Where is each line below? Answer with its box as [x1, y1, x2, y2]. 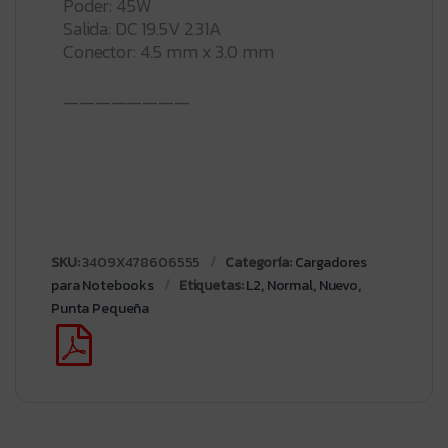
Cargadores [294, 252, 368, 274]
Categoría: [225, 252, 295, 274]
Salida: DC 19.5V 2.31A [63, 14, 221, 42]
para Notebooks [51, 275, 155, 297]
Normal [266, 275, 313, 297]
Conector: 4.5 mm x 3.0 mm [63, 37, 274, 65]
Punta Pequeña [51, 298, 150, 320]
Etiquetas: [178, 275, 247, 297]
